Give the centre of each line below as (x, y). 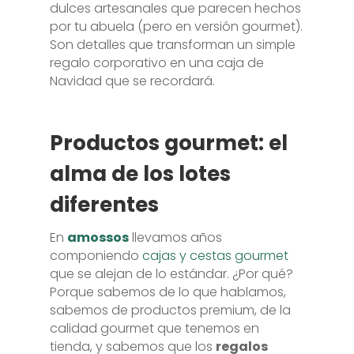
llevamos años (175, 237)
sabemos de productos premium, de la (170, 310)
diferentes (104, 205)
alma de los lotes (140, 174)
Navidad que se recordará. (132, 81)
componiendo (96, 256)
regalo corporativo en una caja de (156, 63)
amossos (98, 237)
